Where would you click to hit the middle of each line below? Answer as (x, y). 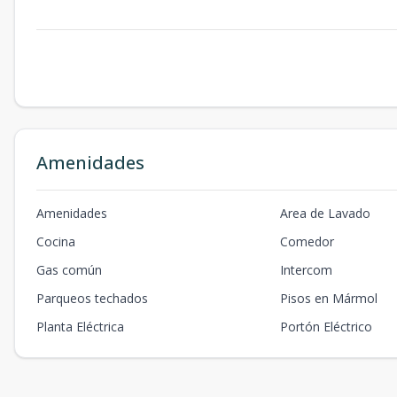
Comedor (307, 241)
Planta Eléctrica (80, 326)
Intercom (307, 269)
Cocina (56, 241)
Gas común (69, 269)
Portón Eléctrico (327, 326)
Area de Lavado (326, 213)
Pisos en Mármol (329, 298)
